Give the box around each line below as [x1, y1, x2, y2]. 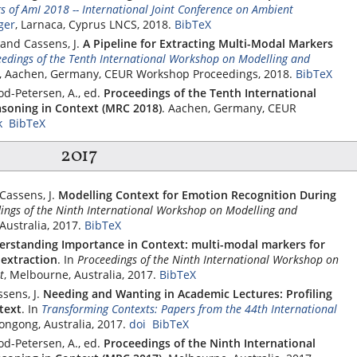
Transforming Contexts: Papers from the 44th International [41, 300, 337, 316]
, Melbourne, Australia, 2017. [4, 266, 156, 282]
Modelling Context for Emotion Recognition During [58, 186, 336, 202]
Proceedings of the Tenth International [104, 85, 316, 100]
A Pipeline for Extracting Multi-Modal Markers [83, 36, 333, 51]
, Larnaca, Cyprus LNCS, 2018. [15, 17, 171, 32]
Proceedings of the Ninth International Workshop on [77, 251, 339, 267]
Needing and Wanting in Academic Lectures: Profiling [43, 285, 332, 301]
